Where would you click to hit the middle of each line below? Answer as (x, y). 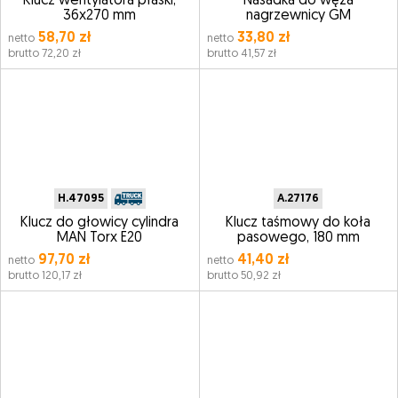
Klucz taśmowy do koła (298, 223)
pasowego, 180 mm (298, 238)
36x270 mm (100, 16)
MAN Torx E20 (100, 238)
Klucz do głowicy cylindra (100, 223)
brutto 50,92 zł (243, 276)
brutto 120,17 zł (45, 276)
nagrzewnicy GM (298, 16)
